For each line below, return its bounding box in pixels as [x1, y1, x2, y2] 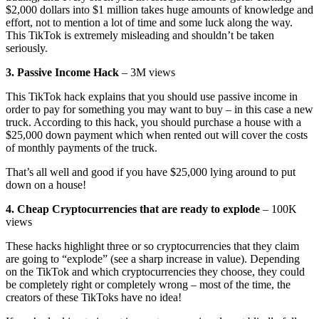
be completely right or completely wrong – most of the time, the [6, 278, 291, 291]
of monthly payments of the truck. [6, 142, 157, 155]
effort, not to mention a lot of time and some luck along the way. [6, 16, 293, 29]
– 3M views [119, 66, 175, 79]
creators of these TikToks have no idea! [6, 291, 182, 304]
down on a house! [6, 179, 86, 192]
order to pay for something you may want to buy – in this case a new [6, 103, 313, 116]
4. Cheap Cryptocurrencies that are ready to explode [6, 203, 260, 216]
